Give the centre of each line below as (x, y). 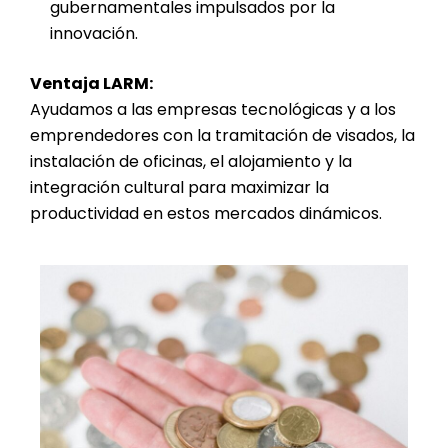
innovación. (94, 34)
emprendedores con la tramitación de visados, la (222, 136)
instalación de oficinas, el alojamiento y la (191, 162)
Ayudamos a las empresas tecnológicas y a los (213, 110)
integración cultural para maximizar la (179, 188)
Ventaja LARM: (91, 84)
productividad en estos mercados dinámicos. (206, 214)
